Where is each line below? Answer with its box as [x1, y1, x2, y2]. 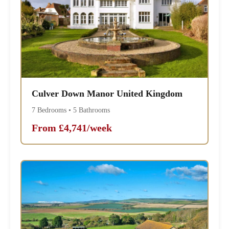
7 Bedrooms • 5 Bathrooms [32, 106, 110, 114]
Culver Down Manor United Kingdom [32, 88, 183, 99]
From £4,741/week [32, 122, 112, 134]
